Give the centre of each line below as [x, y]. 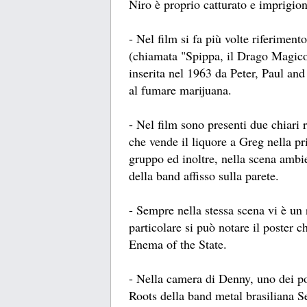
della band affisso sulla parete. [204, 176]
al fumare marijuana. [180, 90]
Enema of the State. [178, 244]
